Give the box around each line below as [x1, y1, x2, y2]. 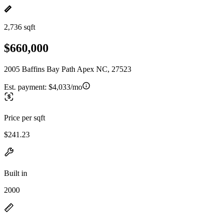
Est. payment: [4, 82, 49, 91]
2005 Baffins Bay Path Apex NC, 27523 [4, 64, 131, 73]
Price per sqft [4, 113, 45, 122]
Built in [4, 168, 27, 177]
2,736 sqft [4, 23, 35, 31]
